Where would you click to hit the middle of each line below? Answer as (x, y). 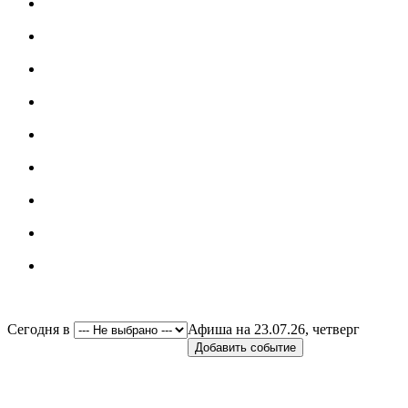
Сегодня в (41, 329)
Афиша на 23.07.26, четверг (274, 329)
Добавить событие (245, 347)
